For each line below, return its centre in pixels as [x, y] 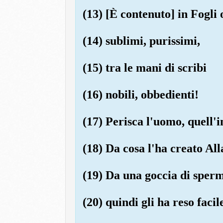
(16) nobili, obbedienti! [140, 94]
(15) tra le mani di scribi [144, 67]
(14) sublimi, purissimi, [141, 41]
